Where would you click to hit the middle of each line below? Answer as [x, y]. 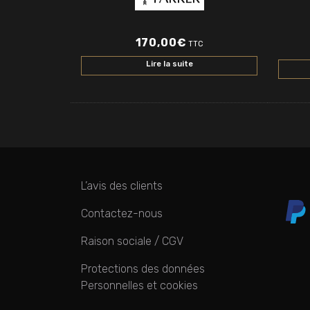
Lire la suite [169, 64]
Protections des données [143, 268]
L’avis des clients [122, 185]
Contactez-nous [122, 213]
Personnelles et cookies [139, 285]
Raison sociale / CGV [132, 241]
